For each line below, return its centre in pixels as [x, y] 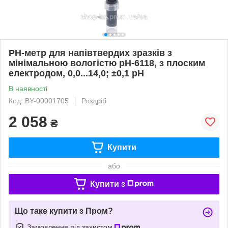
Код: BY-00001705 [39, 101]
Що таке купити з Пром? [64, 211]
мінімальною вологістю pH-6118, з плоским [107, 63]
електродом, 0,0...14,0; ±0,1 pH [76, 73]
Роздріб [94, 101]
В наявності [28, 88]
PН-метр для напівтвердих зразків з [90, 53]
